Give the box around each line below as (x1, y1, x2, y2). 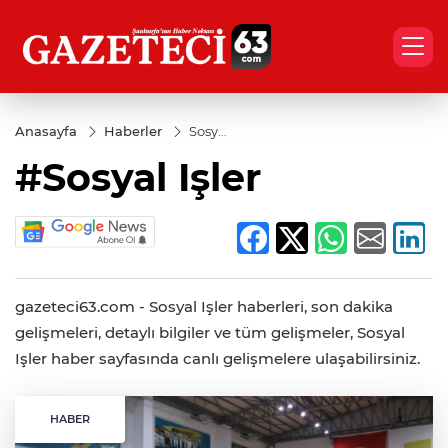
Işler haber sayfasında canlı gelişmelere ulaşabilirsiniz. (15, 349, 420, 369)
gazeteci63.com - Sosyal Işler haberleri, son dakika (15, 297, 393, 317)
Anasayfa (15, 123, 77, 139)
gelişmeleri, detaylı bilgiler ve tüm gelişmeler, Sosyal (15, 323, 405, 343)
